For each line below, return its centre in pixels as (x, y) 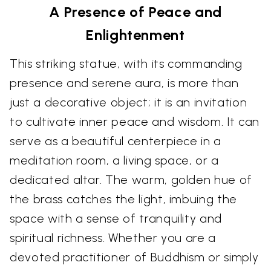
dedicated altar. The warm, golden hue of (131, 179)
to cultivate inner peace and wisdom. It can (135, 121)
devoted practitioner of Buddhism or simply (134, 257)
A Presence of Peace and (135, 11)
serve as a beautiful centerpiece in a (116, 141)
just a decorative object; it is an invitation (129, 102)
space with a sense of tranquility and (116, 218)
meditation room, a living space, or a (115, 160)
